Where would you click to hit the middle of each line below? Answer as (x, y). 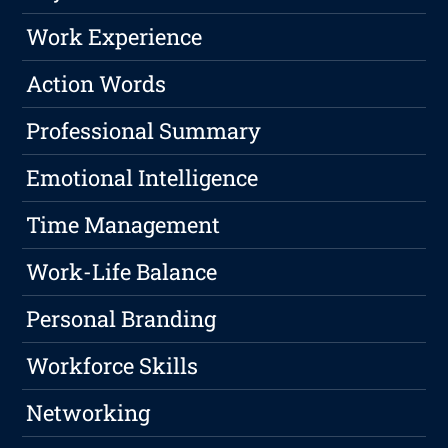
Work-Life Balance (122, 272)
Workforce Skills (112, 366)
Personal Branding (121, 319)
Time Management (123, 225)
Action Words (96, 84)
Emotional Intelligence (142, 178)
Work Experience (114, 37)
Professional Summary (144, 131)
